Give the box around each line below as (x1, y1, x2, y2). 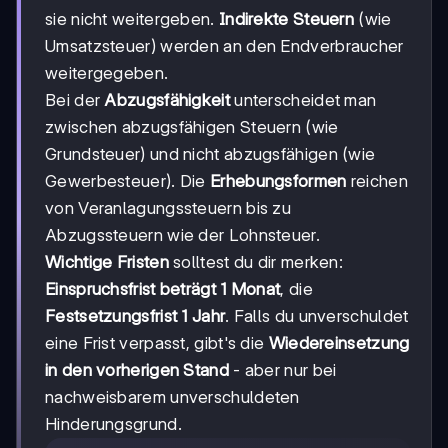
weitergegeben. (45, 63, 169, 84)
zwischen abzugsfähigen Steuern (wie (45, 117, 339, 138)
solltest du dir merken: (168, 252, 344, 273)
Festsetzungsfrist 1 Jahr (45, 306, 226, 327)
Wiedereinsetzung (268, 333, 410, 354)
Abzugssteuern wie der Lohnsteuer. (45, 225, 320, 246)
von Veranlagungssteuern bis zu (45, 198, 292, 219)
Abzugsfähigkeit (104, 90, 230, 111)
